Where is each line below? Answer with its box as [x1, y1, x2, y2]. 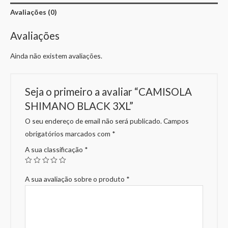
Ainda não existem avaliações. [10, 51, 102, 61]
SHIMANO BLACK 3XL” [25, 99, 134, 112]
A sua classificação [25, 145, 85, 154]
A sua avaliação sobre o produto [25, 174, 127, 183]
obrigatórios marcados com [25, 129, 112, 138]
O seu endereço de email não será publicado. [25, 116, 162, 125]
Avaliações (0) [10, 8, 56, 17]
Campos [162, 116, 189, 125]
